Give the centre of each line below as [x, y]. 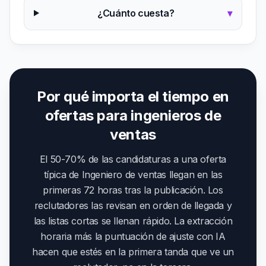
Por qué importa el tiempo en [133, 96]
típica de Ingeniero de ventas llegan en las [133, 175]
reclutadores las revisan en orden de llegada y [133, 205]
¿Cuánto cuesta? [136, 13]
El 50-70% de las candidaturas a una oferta [133, 159]
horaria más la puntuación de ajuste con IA [133, 236]
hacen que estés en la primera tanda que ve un [133, 252]
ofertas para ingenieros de [133, 115]
